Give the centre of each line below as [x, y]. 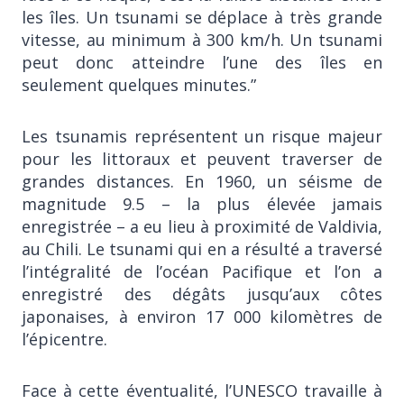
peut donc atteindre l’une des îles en [202, 62]
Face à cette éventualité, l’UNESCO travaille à [202, 390]
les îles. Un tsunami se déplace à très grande [202, 17]
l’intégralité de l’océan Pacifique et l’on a [202, 271]
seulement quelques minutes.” [139, 84]
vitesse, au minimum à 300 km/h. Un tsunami [202, 39]
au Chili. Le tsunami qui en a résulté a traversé [202, 248]
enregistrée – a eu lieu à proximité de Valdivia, [202, 226]
